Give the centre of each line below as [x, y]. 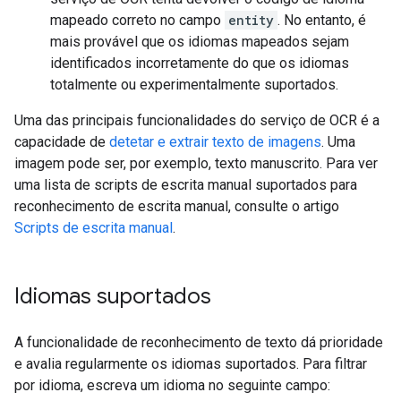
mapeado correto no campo [137, 20]
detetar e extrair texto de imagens [215, 142]
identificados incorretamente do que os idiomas [200, 63]
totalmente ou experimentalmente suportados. [194, 85]
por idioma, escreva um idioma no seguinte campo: [172, 385]
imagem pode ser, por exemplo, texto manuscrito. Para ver [196, 163]
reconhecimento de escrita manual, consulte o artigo [177, 206]
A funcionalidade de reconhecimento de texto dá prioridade [199, 342]
